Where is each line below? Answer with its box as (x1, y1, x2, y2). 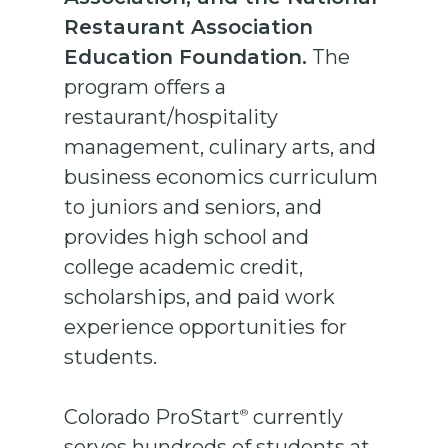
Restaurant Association (64, 15, 314, 40)
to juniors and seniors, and (64, 195, 323, 220)
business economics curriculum (64, 165, 379, 190)
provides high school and (64, 225, 310, 250)
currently (248, 405, 344, 430)
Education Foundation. (64, 45, 308, 70)
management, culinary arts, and (64, 135, 377, 160)
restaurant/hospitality (64, 105, 279, 130)
